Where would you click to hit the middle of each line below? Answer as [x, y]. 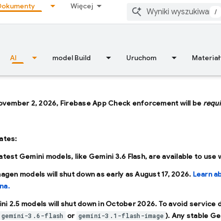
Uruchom [141, 58]
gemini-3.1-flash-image [121, 216]
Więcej [82, 6]
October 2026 [130, 204]
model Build [72, 58]
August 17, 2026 [162, 174]
